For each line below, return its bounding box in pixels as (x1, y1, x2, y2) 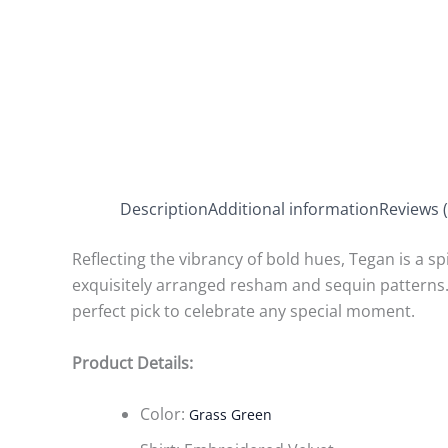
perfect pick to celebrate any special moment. (72, 300, 415, 322)
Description (120, 198, 208, 220)
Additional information (208, 198, 379, 220)
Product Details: (72, 351, 193, 374)
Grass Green (189, 405, 272, 425)
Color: (140, 403, 189, 426)
